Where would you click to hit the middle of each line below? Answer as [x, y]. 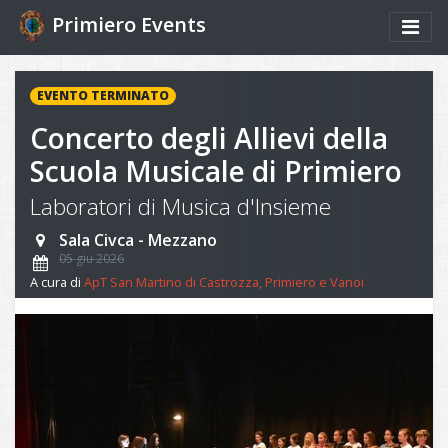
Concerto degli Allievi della [209, 137]
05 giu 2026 [91, 258]
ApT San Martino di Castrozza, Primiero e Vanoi [224, 281]
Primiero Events [129, 24]
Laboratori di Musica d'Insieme [180, 206]
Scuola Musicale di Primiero [216, 170]
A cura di [57, 281]
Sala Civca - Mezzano [137, 239]
